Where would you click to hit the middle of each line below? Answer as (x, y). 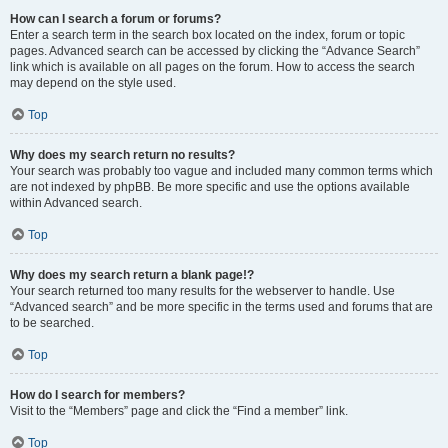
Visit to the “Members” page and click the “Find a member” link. (179, 411)
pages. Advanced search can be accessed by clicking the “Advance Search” (215, 51)
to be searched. (52, 323)
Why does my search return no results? (122, 155)
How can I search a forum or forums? (115, 19)
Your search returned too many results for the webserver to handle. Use (202, 291)
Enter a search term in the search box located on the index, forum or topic (207, 35)
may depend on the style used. (93, 83)
